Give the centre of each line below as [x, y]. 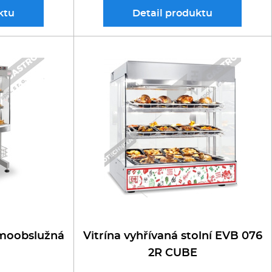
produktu [189, 13]
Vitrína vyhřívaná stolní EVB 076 [172, 236]
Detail [149, 13]
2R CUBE [172, 253]
